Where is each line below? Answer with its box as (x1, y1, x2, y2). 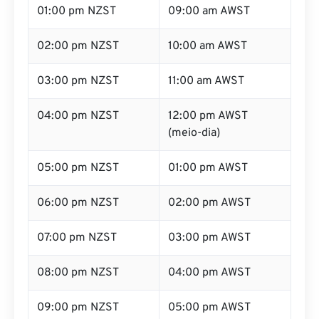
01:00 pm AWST (168, 161, 248, 175)
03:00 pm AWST (168, 231, 251, 245)
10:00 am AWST (168, 39, 247, 53)
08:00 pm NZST (37, 266, 119, 280)
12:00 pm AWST (168, 109, 248, 123)
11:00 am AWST (168, 74, 244, 88)
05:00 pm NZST (37, 161, 119, 175)
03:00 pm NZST (37, 74, 119, 88)
